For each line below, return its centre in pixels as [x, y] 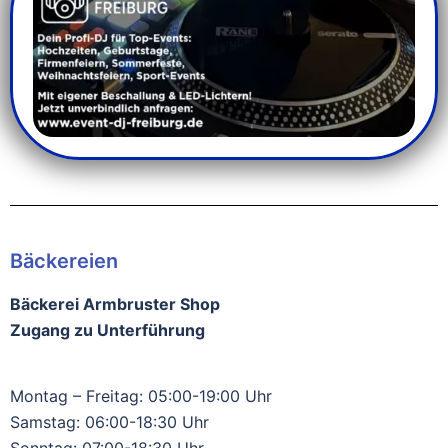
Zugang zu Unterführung [107, 330]
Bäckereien [64, 261]
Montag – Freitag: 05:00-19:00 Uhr [141, 396]
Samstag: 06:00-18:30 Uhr [109, 422]
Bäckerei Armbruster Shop [115, 304]
